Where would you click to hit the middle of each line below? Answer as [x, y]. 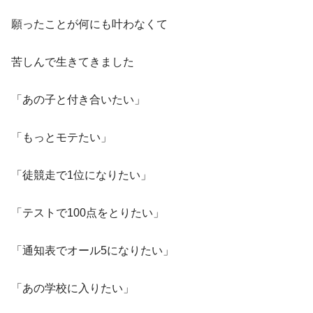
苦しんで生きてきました [73, 62]
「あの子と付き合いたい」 [78, 100]
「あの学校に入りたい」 [73, 289]
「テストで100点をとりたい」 [88, 213]
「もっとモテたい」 [61, 138]
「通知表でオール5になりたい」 [93, 251]
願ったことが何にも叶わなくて [89, 24]
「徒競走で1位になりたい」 [81, 175]
